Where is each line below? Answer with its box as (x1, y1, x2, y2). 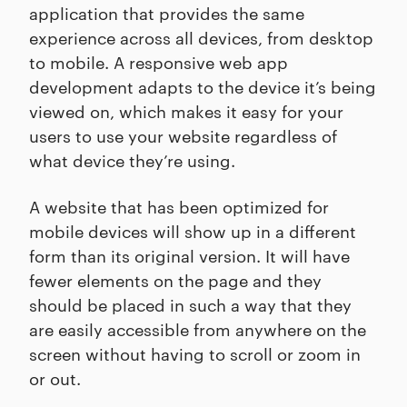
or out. (29, 366, 81, 390)
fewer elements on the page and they (29, 268, 322, 292)
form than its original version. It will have (29, 243, 350, 267)
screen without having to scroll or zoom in (29, 342, 361, 365)
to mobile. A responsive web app (29, 50, 288, 74)
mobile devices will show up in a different (29, 219, 356, 243)
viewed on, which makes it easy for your (29, 99, 343, 123)
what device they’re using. (29, 148, 235, 172)
